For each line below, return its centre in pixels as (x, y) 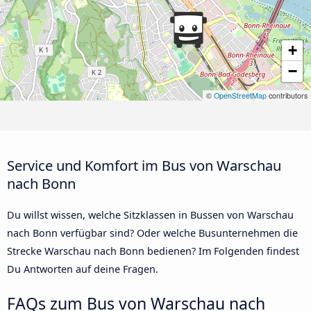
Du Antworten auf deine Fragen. (83, 269)
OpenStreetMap (240, 96)
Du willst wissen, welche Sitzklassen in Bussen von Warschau (150, 215)
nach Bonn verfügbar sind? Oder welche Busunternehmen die (152, 233)
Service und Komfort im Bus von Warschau (144, 165)
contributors (287, 96)
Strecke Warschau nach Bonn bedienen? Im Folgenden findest (153, 251)
